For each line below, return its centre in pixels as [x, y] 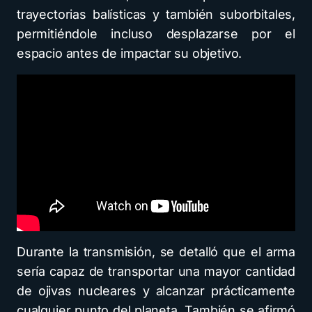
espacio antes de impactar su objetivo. [130, 53]
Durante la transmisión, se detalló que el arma [156, 251]
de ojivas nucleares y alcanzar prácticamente [156, 290]
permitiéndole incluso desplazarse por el [156, 33]
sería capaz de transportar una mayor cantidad [156, 271]
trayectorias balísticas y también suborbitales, [156, 14]
